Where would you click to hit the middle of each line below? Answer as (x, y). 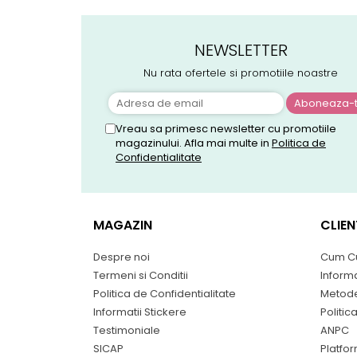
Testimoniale (127, 330)
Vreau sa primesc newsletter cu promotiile (226, 128)
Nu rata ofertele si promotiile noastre (241, 73)
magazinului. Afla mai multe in (194, 143)
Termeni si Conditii (141, 275)
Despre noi (122, 257)
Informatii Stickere (140, 312)
